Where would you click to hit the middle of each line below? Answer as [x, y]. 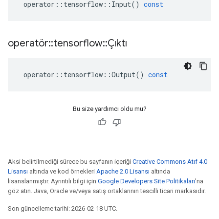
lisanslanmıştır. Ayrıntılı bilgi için [53, 181]
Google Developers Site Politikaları [146, 181]
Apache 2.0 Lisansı [123, 171]
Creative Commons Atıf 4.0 [170, 162]
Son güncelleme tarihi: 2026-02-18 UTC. [63, 208]
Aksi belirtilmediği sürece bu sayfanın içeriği [70, 162]
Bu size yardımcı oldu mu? [109, 109]
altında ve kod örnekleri [62, 171]
